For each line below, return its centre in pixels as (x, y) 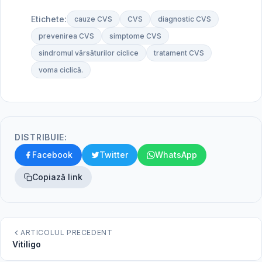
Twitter (114, 155)
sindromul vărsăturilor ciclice (89, 53)
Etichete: (49, 19)
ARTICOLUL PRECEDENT (67, 232)
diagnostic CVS (185, 19)
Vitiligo (27, 244)
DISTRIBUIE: (41, 137)
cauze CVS (93, 19)
